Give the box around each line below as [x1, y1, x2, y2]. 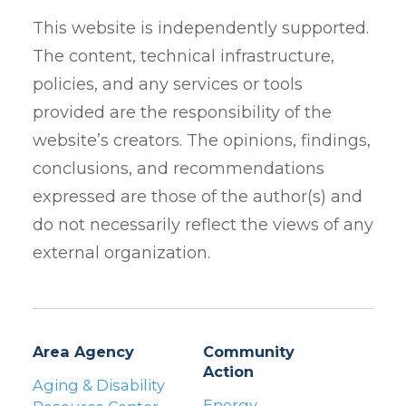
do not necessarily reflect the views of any [33, 215, 373, 236]
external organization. [33, 243, 210, 264]
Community [203, 343, 295, 362]
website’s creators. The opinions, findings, [33, 130, 371, 151]
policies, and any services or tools [33, 74, 303, 95]
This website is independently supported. [33, 18, 369, 39]
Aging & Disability [33, 375, 165, 394]
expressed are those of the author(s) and [33, 187, 362, 208]
